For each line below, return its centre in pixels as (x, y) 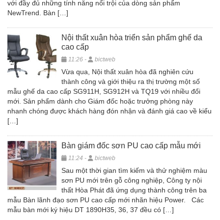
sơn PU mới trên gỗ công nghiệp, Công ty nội (132, 180)
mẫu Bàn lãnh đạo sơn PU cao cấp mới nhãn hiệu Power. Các (106, 200)
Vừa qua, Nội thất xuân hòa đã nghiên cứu (127, 72)
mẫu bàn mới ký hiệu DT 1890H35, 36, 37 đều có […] (91, 210)
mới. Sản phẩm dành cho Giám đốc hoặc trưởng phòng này (100, 101)
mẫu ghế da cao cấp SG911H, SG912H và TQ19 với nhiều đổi (104, 91)
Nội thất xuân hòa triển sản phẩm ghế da (132, 38)
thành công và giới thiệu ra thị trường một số (131, 82)
